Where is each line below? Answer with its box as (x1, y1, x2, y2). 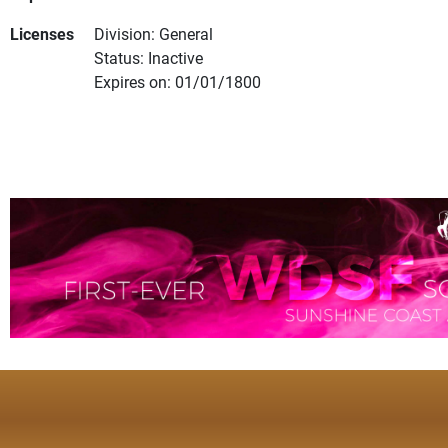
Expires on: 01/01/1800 (94, 71, 261, 93)
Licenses (10, 23, 74, 45)
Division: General (94, 23, 213, 45)
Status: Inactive (94, 47, 203, 69)
